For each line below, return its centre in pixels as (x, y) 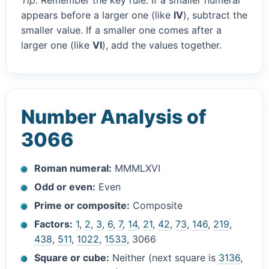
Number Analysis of (114, 117)
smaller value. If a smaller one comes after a (121, 30)
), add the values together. (162, 45)
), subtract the (215, 15)
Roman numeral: (73, 168)
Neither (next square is (164, 258)
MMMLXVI (136, 168)
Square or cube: (72, 258)
